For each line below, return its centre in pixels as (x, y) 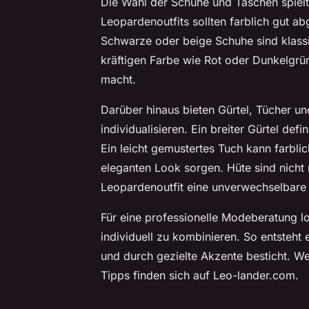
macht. (118, 80)
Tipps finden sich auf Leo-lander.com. (200, 276)
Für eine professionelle (161, 218)
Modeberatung (259, 218)
